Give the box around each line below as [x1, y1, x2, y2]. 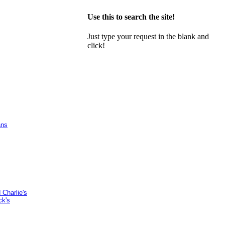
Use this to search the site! [87, 12, 175, 21]
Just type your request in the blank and [87, 32, 209, 41]
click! [87, 41, 105, 50]
